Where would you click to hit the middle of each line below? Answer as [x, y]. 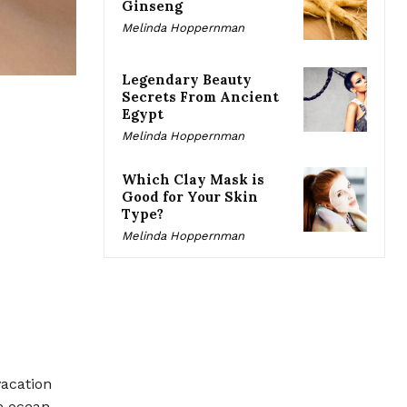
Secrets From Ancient [200, 97]
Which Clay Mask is [193, 180]
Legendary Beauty [187, 80]
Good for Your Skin [190, 197]
